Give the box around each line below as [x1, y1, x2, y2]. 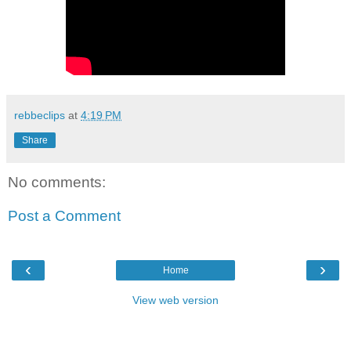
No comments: [8, 173, 106, 190]
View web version [132, 293, 219, 306]
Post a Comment [8, 208, 121, 225]
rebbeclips [14, 108, 65, 121]
